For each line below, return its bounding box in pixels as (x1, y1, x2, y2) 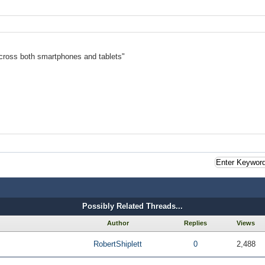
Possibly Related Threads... (82, 202, 183, 211)
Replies (183, 219, 207, 227)
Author (106, 219, 129, 227)
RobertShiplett (93, 240, 142, 248)
